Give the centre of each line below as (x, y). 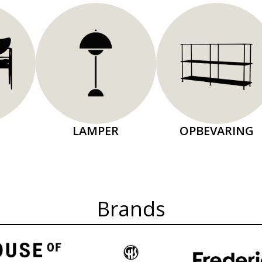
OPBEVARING (217, 131)
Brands (131, 209)
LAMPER (96, 131)
